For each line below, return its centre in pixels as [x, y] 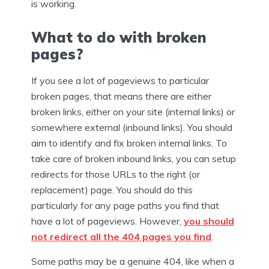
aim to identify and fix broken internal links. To [129, 143]
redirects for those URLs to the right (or [116, 174]
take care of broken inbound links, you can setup [134, 158]
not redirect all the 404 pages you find [121, 236]
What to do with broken [119, 37]
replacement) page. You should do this [112, 189]
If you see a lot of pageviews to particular [120, 80]
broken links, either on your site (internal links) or [133, 111]
